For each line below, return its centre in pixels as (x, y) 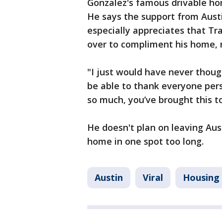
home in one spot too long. (147, 141)
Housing (201, 177)
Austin (109, 177)
